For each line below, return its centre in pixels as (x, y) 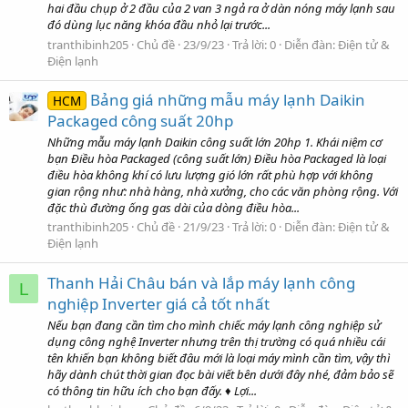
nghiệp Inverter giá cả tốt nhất (158, 303)
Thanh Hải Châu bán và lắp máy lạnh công (201, 282)
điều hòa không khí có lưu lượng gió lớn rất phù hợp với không (210, 175)
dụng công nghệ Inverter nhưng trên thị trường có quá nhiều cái (216, 342)
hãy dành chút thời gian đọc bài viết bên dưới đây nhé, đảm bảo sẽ (220, 374)
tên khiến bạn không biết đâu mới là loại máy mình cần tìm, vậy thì (219, 358)
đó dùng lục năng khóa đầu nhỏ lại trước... (159, 25)
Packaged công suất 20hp (140, 120)
